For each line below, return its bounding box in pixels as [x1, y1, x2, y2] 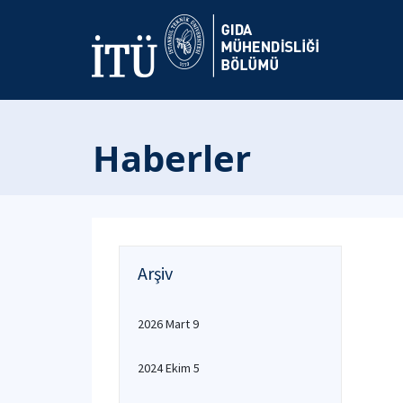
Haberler [93, 133, 251, 183]
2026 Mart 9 [138, 316, 199, 332]
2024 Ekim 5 [138, 360, 200, 376]
